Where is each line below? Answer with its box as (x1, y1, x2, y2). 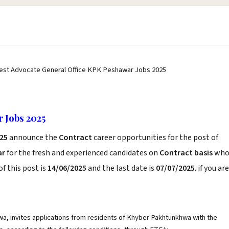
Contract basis (159, 147, 213, 158)
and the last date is (86, 163, 156, 174)
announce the (8, 132, 59, 143)
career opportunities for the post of (94, 132, 218, 143)
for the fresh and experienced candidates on (5, 147, 159, 158)
